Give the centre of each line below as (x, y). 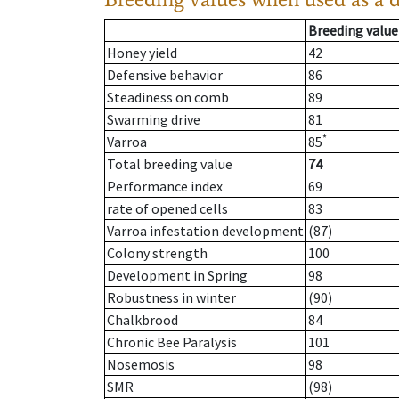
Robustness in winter (171, 298)
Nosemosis (141, 365)
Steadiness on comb (168, 98)
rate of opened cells (167, 209)
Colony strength (157, 253)
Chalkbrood (142, 320)
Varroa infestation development (205, 231)
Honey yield (142, 53)
